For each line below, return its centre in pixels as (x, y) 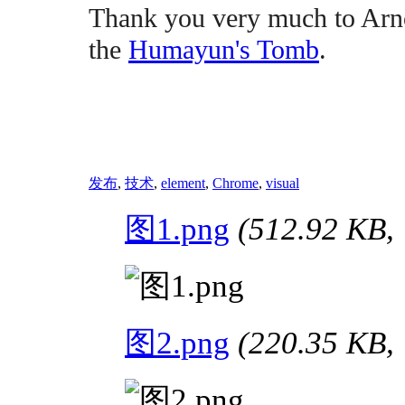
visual (283, 184)
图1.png (177, 230)
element (183, 184)
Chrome (235, 184)
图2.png (177, 344)
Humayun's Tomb (224, 50)
